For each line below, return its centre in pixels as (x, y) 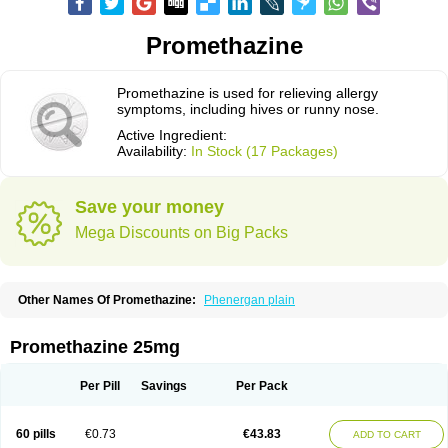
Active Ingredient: (172, 135)
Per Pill (100, 386)
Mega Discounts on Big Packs (181, 232)
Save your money (149, 207)
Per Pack (261, 386)
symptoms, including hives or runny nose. (248, 109)
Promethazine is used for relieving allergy (247, 93)
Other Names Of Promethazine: (107, 300)
